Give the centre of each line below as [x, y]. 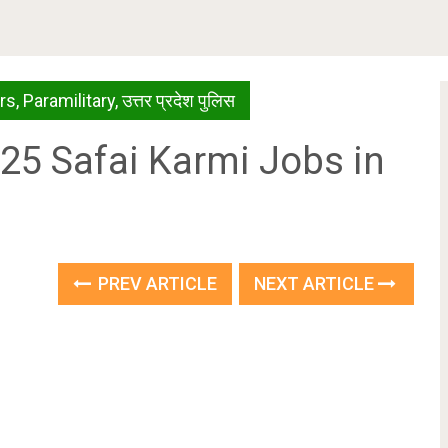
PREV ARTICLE [156, 283]
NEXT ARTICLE [316, 283]
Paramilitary [69, 100]
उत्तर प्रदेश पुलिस [178, 100]
